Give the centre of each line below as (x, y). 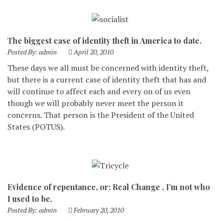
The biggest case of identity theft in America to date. (104, 41)
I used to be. (30, 199)
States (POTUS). (36, 127)
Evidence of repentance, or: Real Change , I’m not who (109, 187)
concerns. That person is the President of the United (101, 115)
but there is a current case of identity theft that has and (107, 80)
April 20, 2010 (94, 52)
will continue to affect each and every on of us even (99, 91)
